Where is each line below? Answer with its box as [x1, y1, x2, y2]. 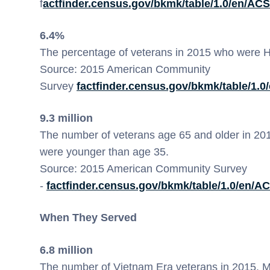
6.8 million [40, 243, 93, 256]
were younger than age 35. [40, 146, 172, 159]
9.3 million [40, 112, 93, 125]
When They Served [40, 212, 137, 224]
